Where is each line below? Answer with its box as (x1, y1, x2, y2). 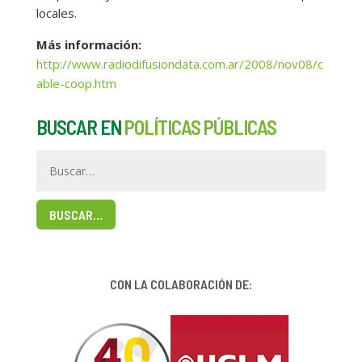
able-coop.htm (36, 75, 116, 91)
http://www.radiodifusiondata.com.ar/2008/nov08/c (36, 56, 323, 72)
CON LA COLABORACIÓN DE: (109, 276, 252, 292)
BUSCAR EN (36, 115, 124, 139)
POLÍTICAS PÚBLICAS (124, 115, 276, 139)
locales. (36, 5, 77, 21)
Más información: (36, 36, 141, 53)
